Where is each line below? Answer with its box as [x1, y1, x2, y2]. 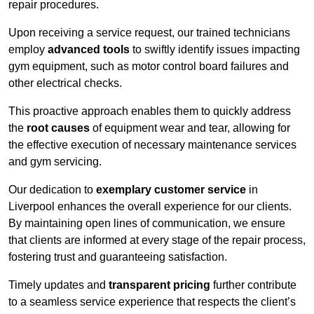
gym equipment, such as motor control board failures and [8, 60, 289, 73]
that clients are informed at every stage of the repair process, [8, 234, 306, 247]
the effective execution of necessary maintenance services [8, 139, 296, 151]
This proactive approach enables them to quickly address [8, 105, 291, 118]
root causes [27, 122, 90, 135]
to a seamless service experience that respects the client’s [8, 296, 296, 308]
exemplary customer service [96, 184, 246, 196]
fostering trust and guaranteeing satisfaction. [8, 251, 227, 264]
